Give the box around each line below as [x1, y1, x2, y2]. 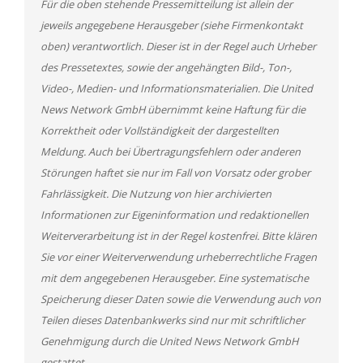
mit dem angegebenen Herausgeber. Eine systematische [41, 271, 309, 285]
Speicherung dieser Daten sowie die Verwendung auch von [41, 292, 321, 306]
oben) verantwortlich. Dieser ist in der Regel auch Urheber [41, 39, 316, 53]
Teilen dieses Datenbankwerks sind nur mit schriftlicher [41, 313, 305, 327]
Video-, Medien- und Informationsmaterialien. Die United [41, 81, 313, 96]
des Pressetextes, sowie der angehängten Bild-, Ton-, [41, 60, 292, 75]
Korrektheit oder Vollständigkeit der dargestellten [41, 123, 279, 138]
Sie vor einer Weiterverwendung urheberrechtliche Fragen [41, 250, 317, 264]
